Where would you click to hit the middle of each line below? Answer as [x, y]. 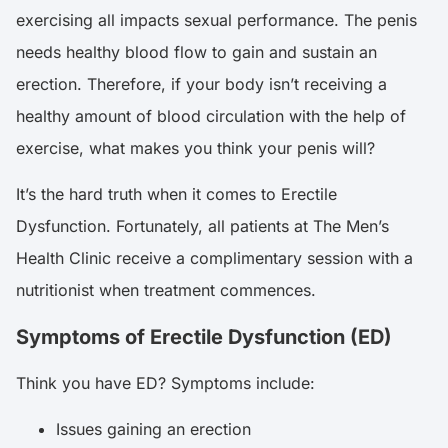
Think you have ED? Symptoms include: [165, 383]
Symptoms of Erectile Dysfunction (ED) [204, 336]
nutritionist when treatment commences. [166, 290]
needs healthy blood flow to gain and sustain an [196, 51]
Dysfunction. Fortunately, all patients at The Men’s [202, 226]
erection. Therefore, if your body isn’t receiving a [201, 83]
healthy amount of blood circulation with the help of [211, 115]
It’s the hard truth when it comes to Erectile [176, 194]
